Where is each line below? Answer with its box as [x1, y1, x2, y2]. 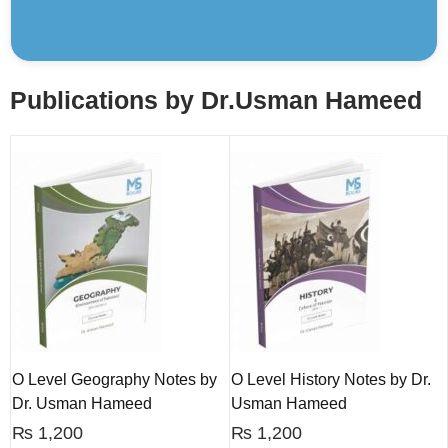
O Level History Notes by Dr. [230, 371, 431, 388]
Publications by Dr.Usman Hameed [10, 86, 422, 114]
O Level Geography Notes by [12, 371, 217, 388]
